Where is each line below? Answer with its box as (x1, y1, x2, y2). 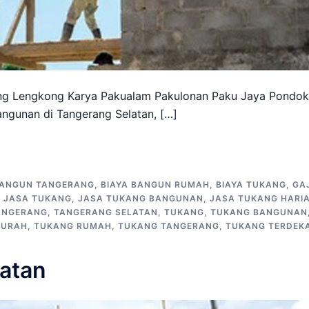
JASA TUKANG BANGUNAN (78, 192, 203, 203)
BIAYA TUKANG (216, 179, 286, 190)
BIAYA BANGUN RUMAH (101, 179, 210, 190)
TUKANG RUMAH (34, 220, 112, 231)
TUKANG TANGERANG (118, 220, 219, 231)
